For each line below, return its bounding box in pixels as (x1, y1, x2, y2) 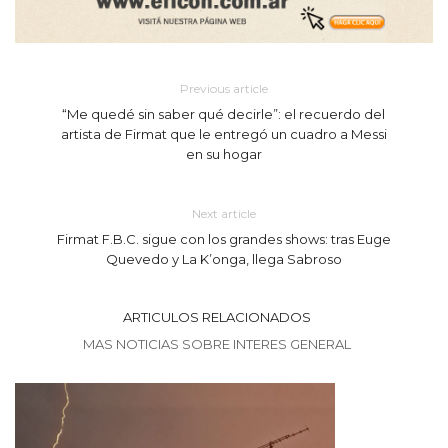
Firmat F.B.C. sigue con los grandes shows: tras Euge (56, 231, 391, 248)
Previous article (179, 81, 268, 97)
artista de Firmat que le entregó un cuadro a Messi (60, 126, 387, 143)
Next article (191, 206, 256, 222)
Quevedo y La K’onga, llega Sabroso (105, 251, 342, 268)
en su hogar (185, 146, 262, 163)
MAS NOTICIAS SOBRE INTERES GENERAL (82, 336, 351, 353)
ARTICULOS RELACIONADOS (122, 309, 311, 326)
